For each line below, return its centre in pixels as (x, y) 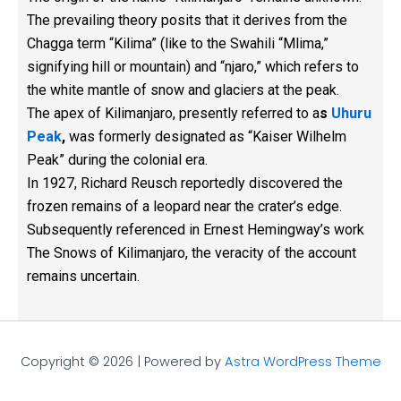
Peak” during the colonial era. (117, 160)
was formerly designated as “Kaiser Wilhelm (206, 137)
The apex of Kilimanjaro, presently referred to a (173, 114)
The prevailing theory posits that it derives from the (187, 21)
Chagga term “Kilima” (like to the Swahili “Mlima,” (178, 44)
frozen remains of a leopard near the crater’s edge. (184, 207)
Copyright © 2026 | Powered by (122, 362)
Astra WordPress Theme (303, 362)
